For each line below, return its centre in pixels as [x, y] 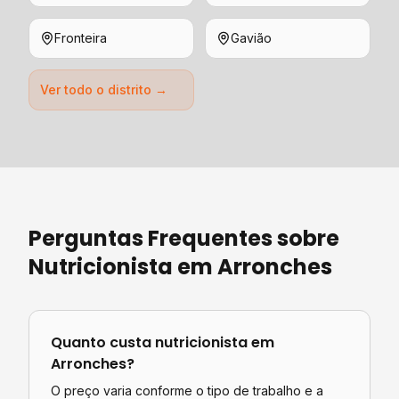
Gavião [251, 38]
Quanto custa [103, 342]
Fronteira [81, 38]
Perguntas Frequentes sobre [184, 238]
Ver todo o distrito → [104, 90]
